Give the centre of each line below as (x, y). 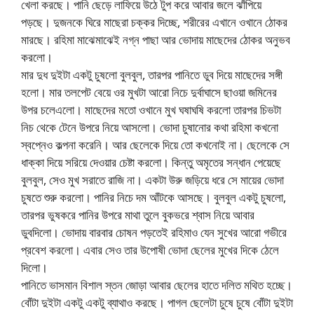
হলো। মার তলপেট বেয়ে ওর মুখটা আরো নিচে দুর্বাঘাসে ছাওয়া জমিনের (149, 93)
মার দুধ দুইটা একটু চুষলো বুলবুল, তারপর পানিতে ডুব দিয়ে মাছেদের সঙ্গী (152, 75)
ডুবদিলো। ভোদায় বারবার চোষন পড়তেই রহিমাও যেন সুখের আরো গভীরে (154, 233)
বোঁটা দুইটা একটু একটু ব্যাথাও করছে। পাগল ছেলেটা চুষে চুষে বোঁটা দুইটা (157, 303)
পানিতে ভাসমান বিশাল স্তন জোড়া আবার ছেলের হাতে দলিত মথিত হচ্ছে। (157, 285)
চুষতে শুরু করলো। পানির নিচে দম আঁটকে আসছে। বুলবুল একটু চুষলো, (153, 198)
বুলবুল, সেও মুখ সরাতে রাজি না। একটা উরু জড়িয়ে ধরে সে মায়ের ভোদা (152, 180)
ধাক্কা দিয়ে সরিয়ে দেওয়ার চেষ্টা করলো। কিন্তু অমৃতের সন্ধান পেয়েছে (151, 163)
